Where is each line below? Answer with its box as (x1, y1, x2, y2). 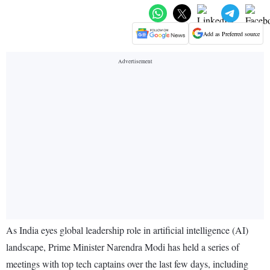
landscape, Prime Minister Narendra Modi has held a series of (6, 240, 239, 254)
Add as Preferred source (203, 29, 260, 38)
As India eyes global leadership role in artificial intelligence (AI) (6, 224, 248, 237)
